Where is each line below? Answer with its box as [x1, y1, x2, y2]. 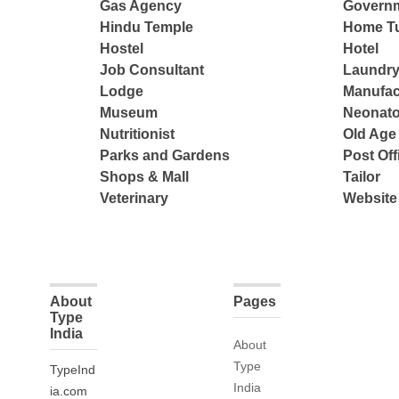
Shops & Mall [100, 169, 190, 185]
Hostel [100, 41, 144, 57]
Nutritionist [100, 126, 175, 142]
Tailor [342, 169, 380, 185]
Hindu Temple [100, 20, 194, 36]
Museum [100, 105, 159, 121]
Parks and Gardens [100, 148, 231, 164]
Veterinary [100, 191, 169, 207]
